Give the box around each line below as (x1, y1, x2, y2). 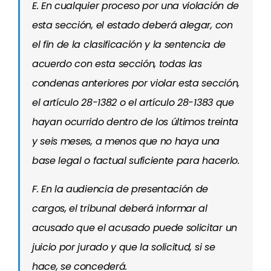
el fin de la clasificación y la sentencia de (32, 38, 226, 51)
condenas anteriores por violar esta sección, (32, 76, 240, 90)
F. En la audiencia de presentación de (32, 182, 209, 196)
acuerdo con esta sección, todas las (32, 57, 202, 71)
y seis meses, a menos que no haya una (32, 134, 220, 148)
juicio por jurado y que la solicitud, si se (32, 240, 215, 254)
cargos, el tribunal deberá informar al (32, 201, 207, 215)
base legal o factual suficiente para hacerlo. (32, 154, 240, 168)
